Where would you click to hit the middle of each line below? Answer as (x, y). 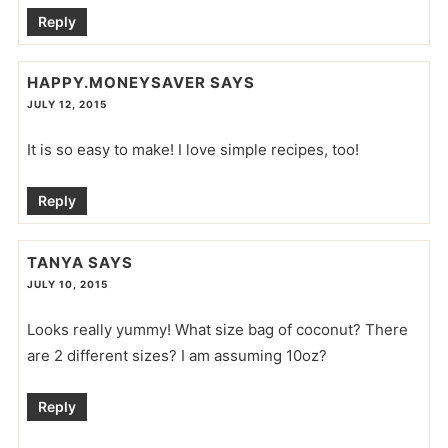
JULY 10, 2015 (67, 283)
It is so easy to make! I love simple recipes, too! (192, 150)
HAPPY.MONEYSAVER (116, 83)
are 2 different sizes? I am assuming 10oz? (176, 355)
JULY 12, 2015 (66, 104)
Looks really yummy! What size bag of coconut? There (217, 329)
